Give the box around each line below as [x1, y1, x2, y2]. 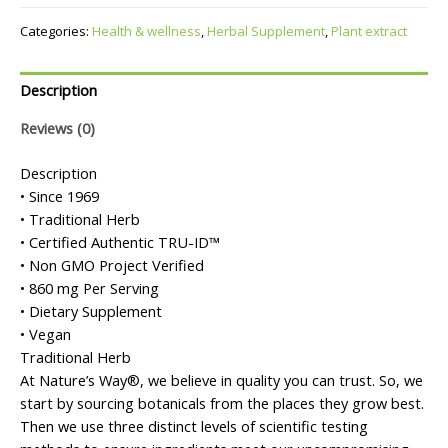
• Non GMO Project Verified [20, 254, 204, 275]
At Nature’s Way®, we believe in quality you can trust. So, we [20, 369, 423, 390]
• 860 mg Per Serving [20, 277, 159, 298]
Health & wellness [92, 21, 201, 40]
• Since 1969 [20, 185, 99, 206]
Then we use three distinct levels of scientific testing [20, 415, 368, 436]
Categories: [20, 21, 92, 40]
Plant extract [331, 21, 407, 40]
